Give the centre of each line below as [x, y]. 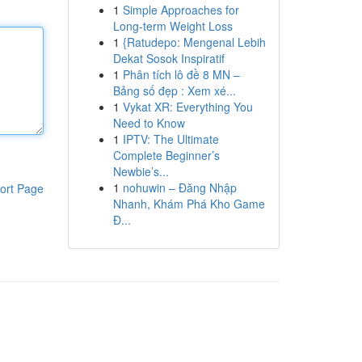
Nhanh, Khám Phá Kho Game [189, 204]
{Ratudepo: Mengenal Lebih [194, 42]
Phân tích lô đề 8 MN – [181, 74]
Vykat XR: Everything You [187, 107]
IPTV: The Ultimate [170, 139]
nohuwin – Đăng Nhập [179, 187]
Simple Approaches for [181, 10]
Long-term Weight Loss [173, 26]
